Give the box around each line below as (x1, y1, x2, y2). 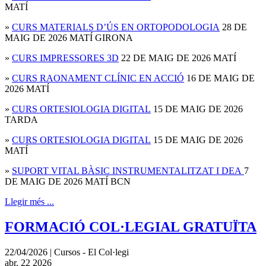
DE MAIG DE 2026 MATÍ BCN (5, 176, 131, 187)
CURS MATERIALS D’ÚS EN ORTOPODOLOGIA (12, 22, 220, 33)
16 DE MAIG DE (184, 73, 255, 84)
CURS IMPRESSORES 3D (12, 53, 119, 64)
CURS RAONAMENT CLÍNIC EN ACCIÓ (12, 73, 184, 84)
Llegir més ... (5, 197, 54, 207)
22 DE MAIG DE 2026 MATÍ (119, 53, 236, 64)
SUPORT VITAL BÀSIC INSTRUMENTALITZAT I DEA (12, 166, 242, 176)
